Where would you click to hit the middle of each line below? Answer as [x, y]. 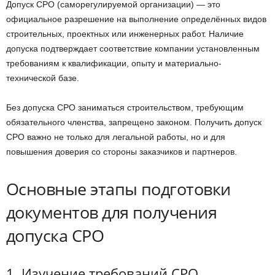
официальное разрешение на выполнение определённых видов [136, 19]
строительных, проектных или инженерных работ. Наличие [125, 34]
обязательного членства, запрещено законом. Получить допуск [134, 122]
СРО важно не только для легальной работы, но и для [116, 137]
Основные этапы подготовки [118, 189]
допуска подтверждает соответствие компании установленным [133, 49]
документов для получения [112, 212]
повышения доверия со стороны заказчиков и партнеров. [122, 152]
